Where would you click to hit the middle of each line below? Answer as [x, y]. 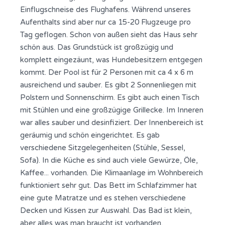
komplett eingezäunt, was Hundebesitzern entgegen [111, 60]
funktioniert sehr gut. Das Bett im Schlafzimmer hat [108, 185]
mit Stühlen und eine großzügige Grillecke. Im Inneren [112, 110]
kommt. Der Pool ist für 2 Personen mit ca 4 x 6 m [107, 72]
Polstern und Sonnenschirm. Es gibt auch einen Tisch [110, 97]
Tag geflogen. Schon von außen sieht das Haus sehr [109, 35]
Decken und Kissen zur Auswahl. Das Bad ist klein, [106, 210]
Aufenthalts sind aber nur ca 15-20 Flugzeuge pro [105, 22]
